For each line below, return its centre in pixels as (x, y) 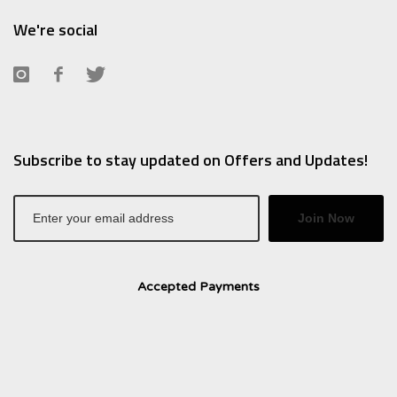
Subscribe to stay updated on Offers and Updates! (191, 160)
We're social (55, 29)
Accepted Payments (198, 286)
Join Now (326, 218)
